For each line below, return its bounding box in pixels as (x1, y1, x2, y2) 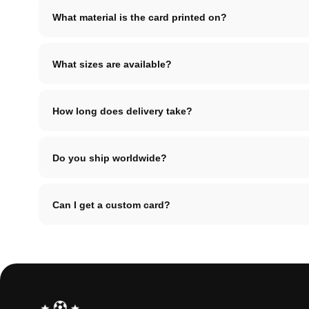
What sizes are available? (52, 57, 172, 70)
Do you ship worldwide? (52, 151, 167, 163)
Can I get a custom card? (52, 198, 170, 210)
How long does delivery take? (52, 104, 192, 117)
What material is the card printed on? (52, 10, 227, 23)
